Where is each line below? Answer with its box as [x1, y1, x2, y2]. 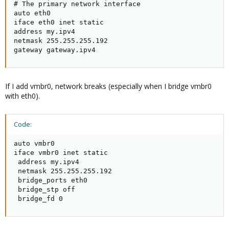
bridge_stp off [14, 185, 75, 193]
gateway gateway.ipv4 [14, 45, 96, 54]
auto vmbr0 [14, 139, 55, 147]
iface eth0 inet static [14, 18, 104, 26]
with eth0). [5, 90, 40, 101]
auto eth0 [14, 9, 51, 17]
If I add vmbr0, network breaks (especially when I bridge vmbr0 [5, 81, 212, 91]
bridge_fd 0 [14, 194, 63, 202]
